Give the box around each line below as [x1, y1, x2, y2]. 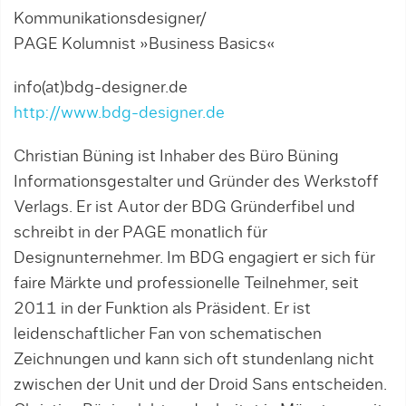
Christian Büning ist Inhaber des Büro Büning [14, 149, 339, 166]
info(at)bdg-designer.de [14, 80, 188, 97]
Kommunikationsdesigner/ [14, 11, 207, 28]
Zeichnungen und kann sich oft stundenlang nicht [14, 352, 374, 369]
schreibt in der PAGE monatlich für [14, 225, 267, 242]
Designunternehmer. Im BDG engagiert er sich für [14, 250, 375, 267]
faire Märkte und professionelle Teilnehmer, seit [14, 275, 359, 293]
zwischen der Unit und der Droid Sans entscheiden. [14, 377, 387, 394]
